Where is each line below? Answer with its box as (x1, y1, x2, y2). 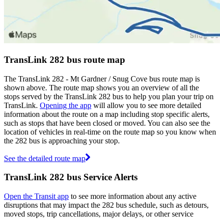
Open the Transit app (4, 192, 69, 201)
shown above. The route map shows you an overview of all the (4, 83, 199, 92)
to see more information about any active (69, 192, 196, 201)
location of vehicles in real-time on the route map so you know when (4, 127, 216, 136)
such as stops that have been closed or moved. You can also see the (4, 118, 210, 127)
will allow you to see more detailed (91, 101, 201, 110)
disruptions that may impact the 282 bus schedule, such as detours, (4, 201, 209, 210)
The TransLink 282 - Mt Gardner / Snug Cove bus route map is (4, 74, 200, 83)
